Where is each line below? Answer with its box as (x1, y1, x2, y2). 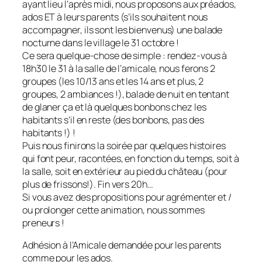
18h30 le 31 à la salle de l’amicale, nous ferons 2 (22, 61, 215, 75)
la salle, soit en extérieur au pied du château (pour (22, 164, 227, 178)
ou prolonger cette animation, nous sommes (22, 203, 205, 216)
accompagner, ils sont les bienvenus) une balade (22, 23, 223, 36)
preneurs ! (22, 216, 65, 229)
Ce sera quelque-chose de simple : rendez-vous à (22, 49, 227, 62)
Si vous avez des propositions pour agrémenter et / (22, 190, 232, 204)
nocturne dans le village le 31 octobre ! (22, 36, 179, 49)
